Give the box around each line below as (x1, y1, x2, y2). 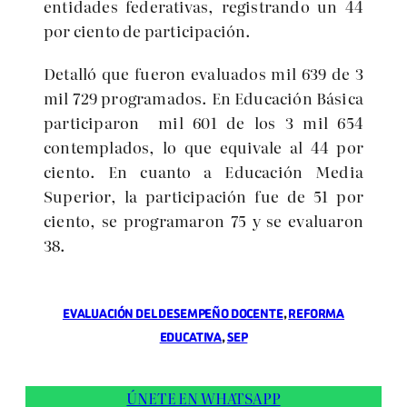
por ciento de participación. (44, 19, 252, 42)
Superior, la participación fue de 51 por (44, 184, 363, 207)
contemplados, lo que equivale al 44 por (44, 135, 363, 158)
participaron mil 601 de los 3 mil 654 (44, 111, 363, 134)
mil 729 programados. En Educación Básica (44, 86, 363, 109)
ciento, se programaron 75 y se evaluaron (44, 209, 363, 232)
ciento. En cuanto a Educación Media (44, 160, 363, 183)
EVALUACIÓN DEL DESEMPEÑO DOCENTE (62, 305, 283, 323)
